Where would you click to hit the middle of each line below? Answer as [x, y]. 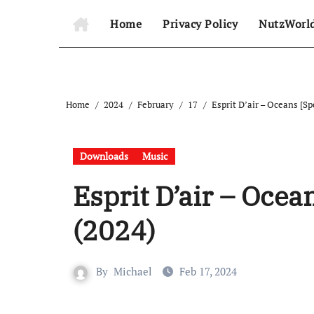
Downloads [104, 156]
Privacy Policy [200, 24]
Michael [133, 271]
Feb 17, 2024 [208, 271]
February [156, 104]
